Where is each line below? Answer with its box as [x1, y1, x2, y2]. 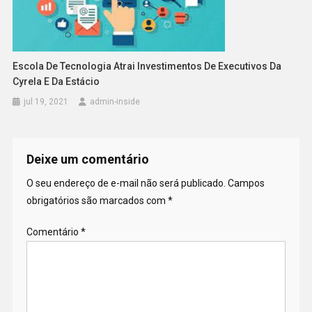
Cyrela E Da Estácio [13, 76, 100, 88]
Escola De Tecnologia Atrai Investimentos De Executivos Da [13, 61, 282, 72]
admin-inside [90, 97, 141, 107]
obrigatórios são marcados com [26, 195, 168, 207]
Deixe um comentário [26, 152, 149, 167]
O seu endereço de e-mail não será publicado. [26, 178, 226, 189]
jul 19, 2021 [24, 97, 69, 107]
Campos [227, 178, 265, 189]
